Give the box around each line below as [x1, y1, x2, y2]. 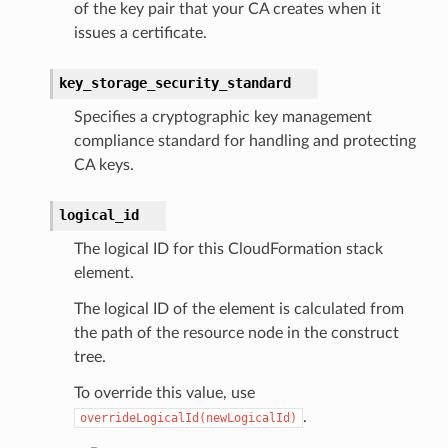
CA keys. [73, 156, 134, 173]
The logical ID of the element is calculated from [73, 300, 404, 317]
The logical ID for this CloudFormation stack [73, 240, 383, 257]
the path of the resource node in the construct [73, 324, 399, 341]
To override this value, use [73, 384, 255, 401]
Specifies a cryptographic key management [73, 108, 372, 125]
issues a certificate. [73, 24, 207, 41]
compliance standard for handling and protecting [73, 132, 416, 149]
